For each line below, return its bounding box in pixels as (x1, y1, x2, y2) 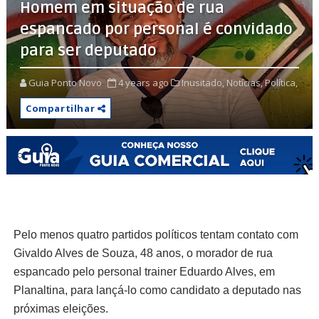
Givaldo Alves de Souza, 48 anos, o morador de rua (13, 246, 273, 259)
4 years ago (117, 75, 169, 89)
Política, (264, 75, 298, 89)
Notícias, (226, 75, 263, 89)
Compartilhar (25, 101, 98, 115)
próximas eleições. (13, 302, 108, 315)
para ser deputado (19, 41, 157, 60)
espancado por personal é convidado (19, 19, 293, 38)
